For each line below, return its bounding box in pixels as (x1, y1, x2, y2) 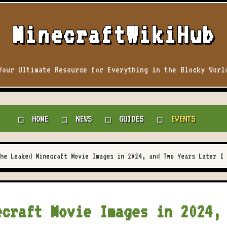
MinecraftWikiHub (12, 20, 215, 49)
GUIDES (119, 113, 143, 124)
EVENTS (171, 113, 195, 124)
